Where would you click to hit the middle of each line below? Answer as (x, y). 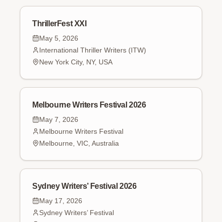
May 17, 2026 (61, 201)
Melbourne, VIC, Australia (79, 143)
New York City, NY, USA (76, 62)
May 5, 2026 (59, 38)
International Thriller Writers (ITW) (93, 50)
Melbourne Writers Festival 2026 (89, 105)
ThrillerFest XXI (59, 24)
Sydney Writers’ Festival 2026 (84, 186)
